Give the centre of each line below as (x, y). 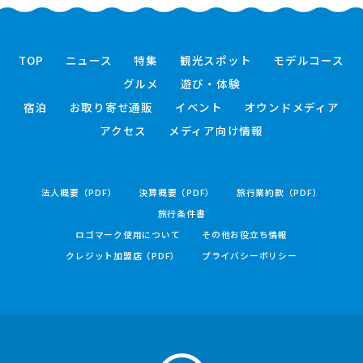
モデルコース (309, 60)
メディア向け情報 (216, 130)
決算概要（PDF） (177, 192)
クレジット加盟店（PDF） (123, 255)
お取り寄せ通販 (111, 107)
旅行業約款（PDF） (279, 192)
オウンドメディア (292, 107)
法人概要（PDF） (79, 192)
